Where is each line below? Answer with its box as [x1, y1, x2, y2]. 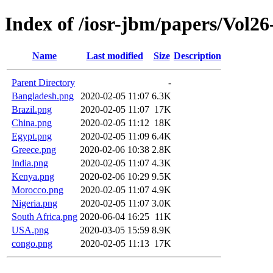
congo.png [12, 238, 52, 249]
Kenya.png [12, 171, 54, 182]
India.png [12, 157, 48, 168]
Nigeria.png [12, 197, 57, 208]
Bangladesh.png [12, 90, 74, 101]
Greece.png [12, 144, 56, 155]
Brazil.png [12, 104, 52, 115]
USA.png [12, 224, 49, 235]
